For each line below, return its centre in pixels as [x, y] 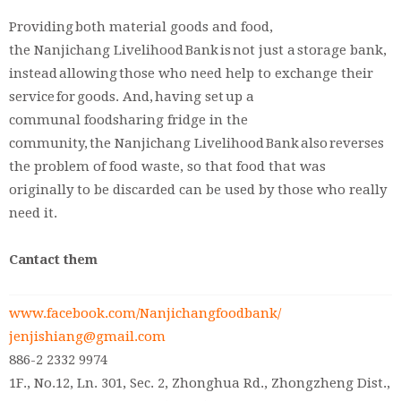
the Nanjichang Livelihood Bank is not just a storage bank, [198, 50]
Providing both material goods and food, [141, 26]
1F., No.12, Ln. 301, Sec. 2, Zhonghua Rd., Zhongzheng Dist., [200, 384]
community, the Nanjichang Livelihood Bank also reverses [196, 143]
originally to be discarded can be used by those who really [198, 189]
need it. [33, 213]
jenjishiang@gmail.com [87, 337]
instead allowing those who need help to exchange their [191, 73]
